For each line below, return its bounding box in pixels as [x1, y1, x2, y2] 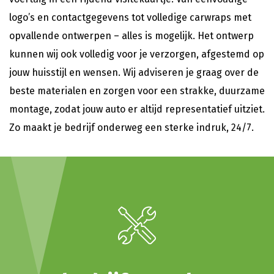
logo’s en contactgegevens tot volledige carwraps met [9, 11, 251, 23]
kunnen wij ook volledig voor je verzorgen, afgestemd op [9, 48, 264, 60]
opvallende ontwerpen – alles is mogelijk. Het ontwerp [9, 29, 254, 42]
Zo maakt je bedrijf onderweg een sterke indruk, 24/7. [9, 121, 254, 133]
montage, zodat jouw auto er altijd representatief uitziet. [9, 103, 265, 115]
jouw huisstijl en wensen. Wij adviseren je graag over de [9, 66, 259, 78]
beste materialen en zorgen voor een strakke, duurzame [9, 84, 265, 97]
